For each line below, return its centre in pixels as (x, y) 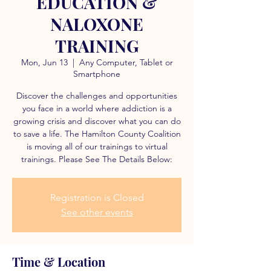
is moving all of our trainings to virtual (97, 146)
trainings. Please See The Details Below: (97, 159)
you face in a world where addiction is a (97, 108)
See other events (97, 212)
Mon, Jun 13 (44, 62)
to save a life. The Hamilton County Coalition (97, 134)
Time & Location (59, 262)
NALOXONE (97, 24)
